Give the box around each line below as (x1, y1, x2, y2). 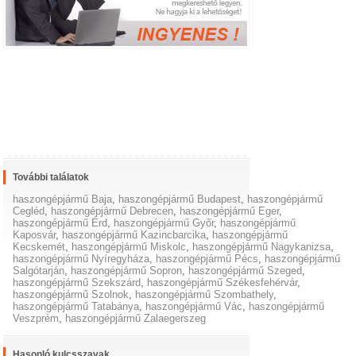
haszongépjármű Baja (13, 193, 113, 206)
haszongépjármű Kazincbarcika (62, 229, 207, 242)
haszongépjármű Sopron (71, 265, 183, 277)
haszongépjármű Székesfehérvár (147, 277, 298, 289)
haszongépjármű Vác (145, 300, 243, 313)
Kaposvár (13, 229, 56, 242)
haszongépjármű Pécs (156, 253, 259, 265)
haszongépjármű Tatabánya (13, 300, 140, 313)
